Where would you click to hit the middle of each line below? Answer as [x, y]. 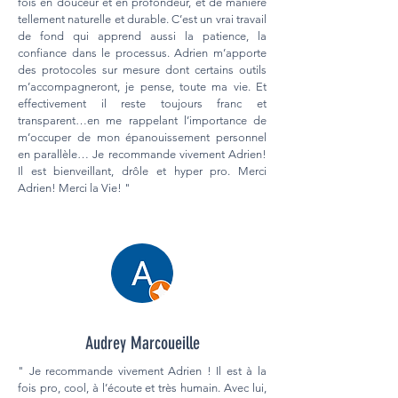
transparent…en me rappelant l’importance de [142, 120]
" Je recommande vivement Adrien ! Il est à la [142, 370]
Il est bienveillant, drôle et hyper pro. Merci [142, 171]
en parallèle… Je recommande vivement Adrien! [142, 154]
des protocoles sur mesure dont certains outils [142, 69]
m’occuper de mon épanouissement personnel [142, 137]
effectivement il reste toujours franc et [142, 103]
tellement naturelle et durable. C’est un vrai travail [142, 19]
